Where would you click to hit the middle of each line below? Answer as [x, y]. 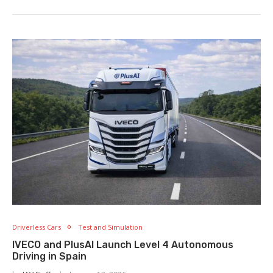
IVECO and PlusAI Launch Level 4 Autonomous [123, 245]
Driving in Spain [49, 257]
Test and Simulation [110, 227]
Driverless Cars [37, 227]
